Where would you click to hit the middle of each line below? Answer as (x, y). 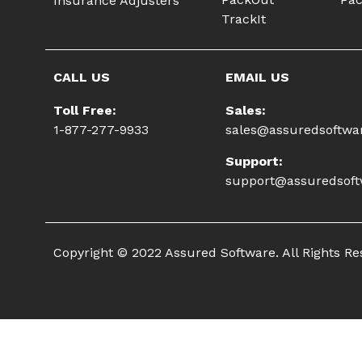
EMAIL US (257, 78)
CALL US (82, 78)
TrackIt (243, 19)
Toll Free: (85, 111)
